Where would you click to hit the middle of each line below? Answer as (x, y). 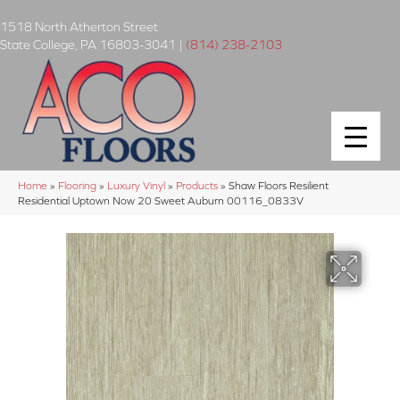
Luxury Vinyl (136, 185)
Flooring (77, 185)
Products (197, 185)
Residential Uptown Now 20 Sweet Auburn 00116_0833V (161, 200)
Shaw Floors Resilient (279, 185)
